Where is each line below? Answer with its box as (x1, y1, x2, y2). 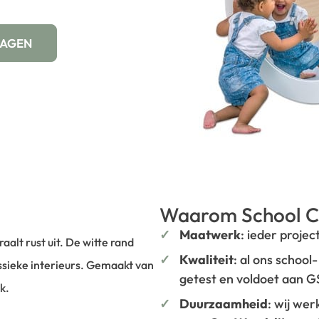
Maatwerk (179, 226, 241, 243)
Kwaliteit (179, 251, 234, 268)
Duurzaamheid (179, 296, 268, 312)
